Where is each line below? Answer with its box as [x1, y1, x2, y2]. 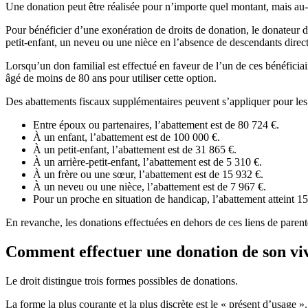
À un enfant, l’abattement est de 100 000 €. [33, 131, 220, 144]
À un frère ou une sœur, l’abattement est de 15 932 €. [33, 168, 263, 181]
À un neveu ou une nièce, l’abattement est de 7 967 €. [33, 181, 266, 193]
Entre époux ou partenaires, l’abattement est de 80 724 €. [33, 119, 279, 131]
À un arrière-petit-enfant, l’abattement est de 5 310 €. [33, 156, 262, 168]
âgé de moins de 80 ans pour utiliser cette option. [5, 72, 217, 85]
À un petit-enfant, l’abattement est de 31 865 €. [33, 144, 236, 156]
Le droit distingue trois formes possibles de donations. [5, 275, 238, 287]
